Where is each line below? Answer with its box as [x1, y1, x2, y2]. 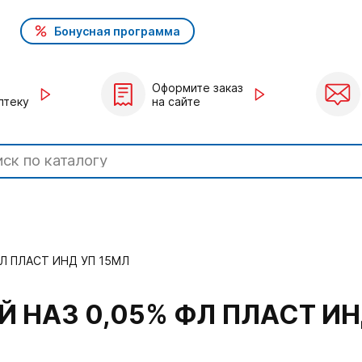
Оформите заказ [152, 80, 243, 95]
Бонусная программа [54, 23, 181, 38]
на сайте [152, 94, 200, 108]
